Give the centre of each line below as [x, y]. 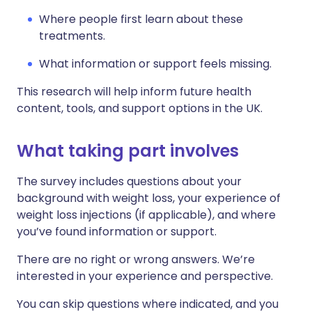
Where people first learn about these [141, 19]
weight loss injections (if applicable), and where [146, 215]
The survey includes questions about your [129, 182]
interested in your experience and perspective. [145, 276]
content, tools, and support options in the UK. [140, 109]
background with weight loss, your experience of [149, 198]
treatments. [72, 36]
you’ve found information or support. [117, 232]
